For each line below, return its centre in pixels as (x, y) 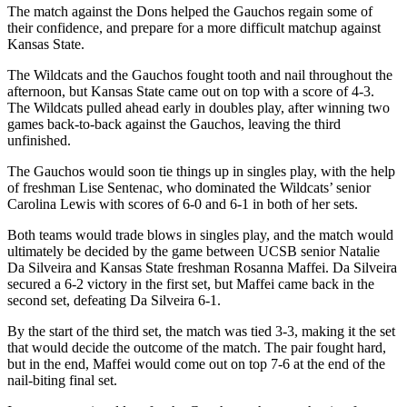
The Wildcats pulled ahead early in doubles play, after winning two (199, 107)
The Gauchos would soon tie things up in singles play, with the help (201, 171)
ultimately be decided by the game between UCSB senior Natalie (194, 251)
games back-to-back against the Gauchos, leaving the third (174, 124)
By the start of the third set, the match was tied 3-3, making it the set (201, 331)
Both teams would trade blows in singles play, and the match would (200, 234)
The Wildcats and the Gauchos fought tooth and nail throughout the (200, 74)
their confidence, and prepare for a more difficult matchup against (194, 27)
